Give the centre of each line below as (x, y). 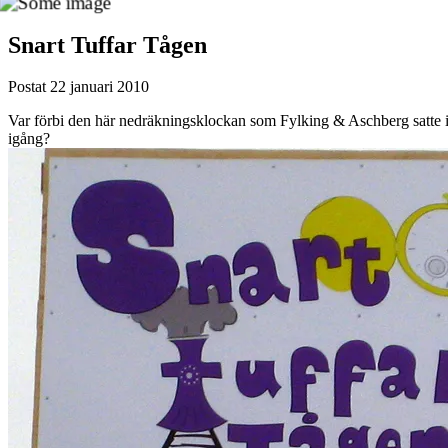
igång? (29, 139)
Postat (29, 87)
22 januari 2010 (99, 87)
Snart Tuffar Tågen (107, 44)
